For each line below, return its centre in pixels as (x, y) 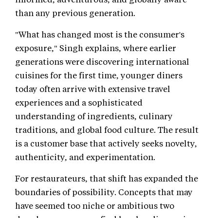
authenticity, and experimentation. (85, 157)
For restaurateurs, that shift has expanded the (107, 178)
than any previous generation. (75, 13)
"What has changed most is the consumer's (100, 34)
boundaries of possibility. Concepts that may (104, 192)
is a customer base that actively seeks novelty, (106, 143)
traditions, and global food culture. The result (107, 130)
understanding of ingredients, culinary (94, 116)
